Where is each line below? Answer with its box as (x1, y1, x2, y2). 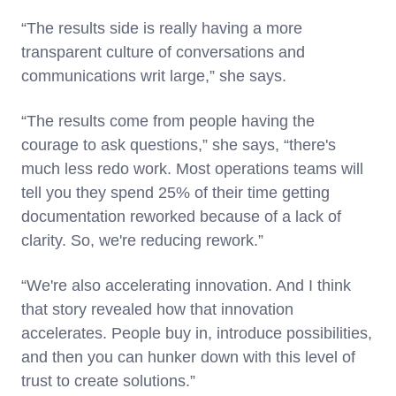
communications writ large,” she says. (21, 66, 286, 85)
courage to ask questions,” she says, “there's (21, 135, 336, 154)
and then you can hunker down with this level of (21, 347, 355, 366)
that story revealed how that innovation (21, 300, 293, 318)
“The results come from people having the (21, 111, 315, 130)
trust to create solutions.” (21, 371, 195, 390)
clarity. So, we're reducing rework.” (21, 231, 263, 249)
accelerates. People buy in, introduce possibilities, (21, 324, 372, 342)
